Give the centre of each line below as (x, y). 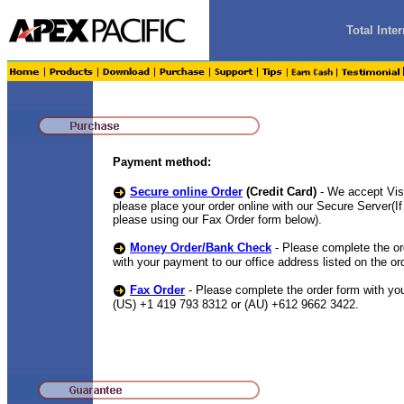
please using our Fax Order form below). (217, 220)
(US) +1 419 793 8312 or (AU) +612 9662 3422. (236, 305)
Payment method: (162, 162)
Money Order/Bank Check (201, 248)
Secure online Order (186, 192)
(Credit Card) (281, 192)
